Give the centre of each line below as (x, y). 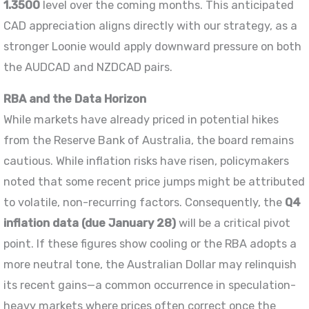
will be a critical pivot (233, 223)
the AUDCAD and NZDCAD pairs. (88, 67)
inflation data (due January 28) (90, 223)
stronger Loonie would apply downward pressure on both (153, 46)
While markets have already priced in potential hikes (141, 120)
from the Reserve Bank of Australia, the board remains (149, 141)
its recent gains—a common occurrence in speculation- (150, 286)
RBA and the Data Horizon (75, 99)
